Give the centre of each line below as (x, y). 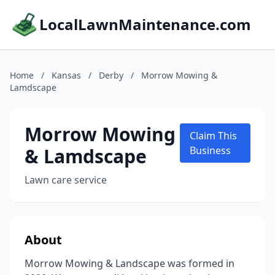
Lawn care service (66, 180)
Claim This (214, 136)
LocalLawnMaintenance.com (145, 24)
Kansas (66, 75)
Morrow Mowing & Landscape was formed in (130, 263)
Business (211, 150)
